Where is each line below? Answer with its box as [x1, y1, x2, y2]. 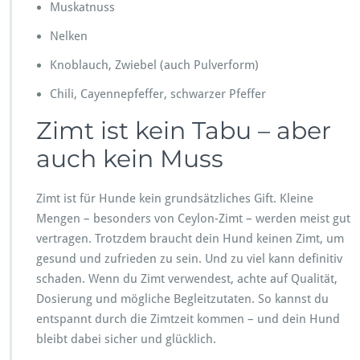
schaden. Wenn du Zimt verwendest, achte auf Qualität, [36, 271, 337, 286]
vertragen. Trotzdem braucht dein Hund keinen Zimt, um [36, 231, 344, 246]
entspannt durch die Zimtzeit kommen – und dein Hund [36, 311, 340, 326]
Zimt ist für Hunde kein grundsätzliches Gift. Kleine [36, 190, 313, 206]
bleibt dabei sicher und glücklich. [36, 331, 216, 346]
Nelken [50, 28, 88, 43]
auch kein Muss [36, 143, 223, 174]
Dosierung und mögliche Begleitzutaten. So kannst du [36, 291, 329, 306]
